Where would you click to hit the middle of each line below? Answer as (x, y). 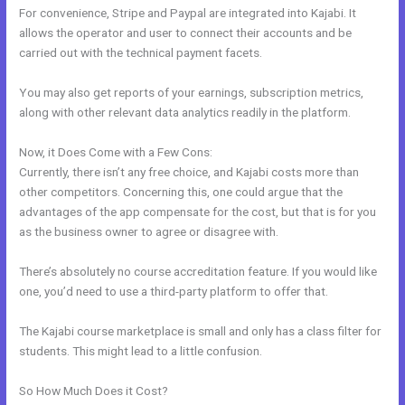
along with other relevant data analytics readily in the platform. (185, 113)
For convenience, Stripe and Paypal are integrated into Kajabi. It (188, 13)
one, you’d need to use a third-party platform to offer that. (174, 291)
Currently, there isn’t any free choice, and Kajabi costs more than (189, 171)
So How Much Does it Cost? (94, 390)
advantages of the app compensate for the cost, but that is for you (198, 211)
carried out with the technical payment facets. (141, 53)
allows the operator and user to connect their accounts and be (186, 33)
